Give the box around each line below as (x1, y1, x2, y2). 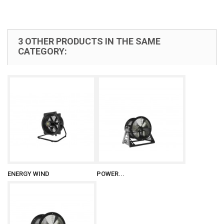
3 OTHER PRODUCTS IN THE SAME (18, 36, 160, 46)
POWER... (96, 170, 124, 177)
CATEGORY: (18, 46, 67, 56)
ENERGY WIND (7, 170, 49, 177)
